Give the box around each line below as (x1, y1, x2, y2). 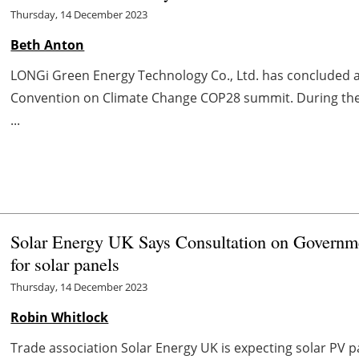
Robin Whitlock (10, 308, 109, 326)
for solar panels (10, 251, 126, 276)
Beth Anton (10, 35, 85, 54)
